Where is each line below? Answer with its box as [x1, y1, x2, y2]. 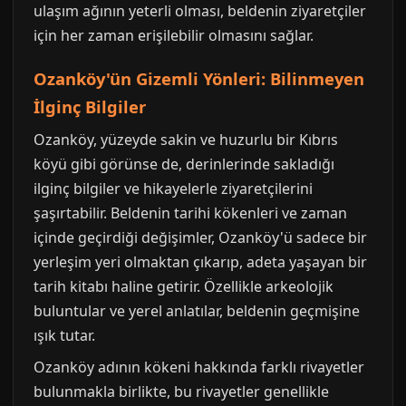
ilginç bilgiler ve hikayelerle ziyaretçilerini [34, 179, 313, 198]
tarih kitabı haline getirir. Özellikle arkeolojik [34, 276, 333, 296]
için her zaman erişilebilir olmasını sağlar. [34, 25, 314, 45]
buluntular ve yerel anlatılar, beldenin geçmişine [34, 301, 360, 321]
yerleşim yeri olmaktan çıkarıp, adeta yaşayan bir [34, 252, 367, 272]
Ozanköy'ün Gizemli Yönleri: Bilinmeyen [34, 67, 364, 90]
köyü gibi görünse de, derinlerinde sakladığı [34, 154, 334, 174]
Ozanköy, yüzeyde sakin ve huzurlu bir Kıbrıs [34, 130, 338, 150]
